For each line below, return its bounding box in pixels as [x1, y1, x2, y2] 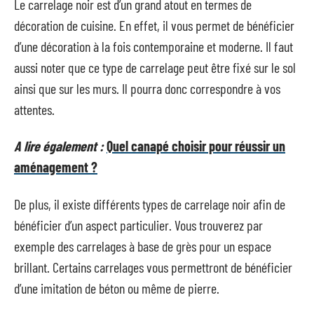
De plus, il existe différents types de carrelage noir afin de [14, 195, 285, 212]
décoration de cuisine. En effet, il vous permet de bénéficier [14, 16, 294, 34]
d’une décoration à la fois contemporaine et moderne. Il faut [14, 37, 293, 55]
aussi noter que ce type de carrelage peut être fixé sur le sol [14, 58, 296, 76]
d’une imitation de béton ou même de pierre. [14, 279, 219, 296]
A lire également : [14, 137, 104, 154]
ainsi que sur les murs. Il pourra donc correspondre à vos [14, 79, 280, 97]
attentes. [14, 100, 55, 118]
